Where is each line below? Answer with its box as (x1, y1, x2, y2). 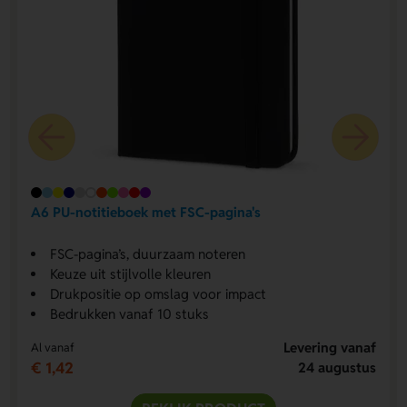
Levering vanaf (283, 338, 377, 356)
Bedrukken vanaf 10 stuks (49, 304, 209, 323)
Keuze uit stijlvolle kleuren (49, 264, 211, 283)
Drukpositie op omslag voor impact (49, 284, 266, 303)
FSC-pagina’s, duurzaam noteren (49, 244, 245, 263)
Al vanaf (30, 339, 74, 355)
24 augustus (298, 358, 377, 376)
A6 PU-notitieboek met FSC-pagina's (30, 203, 261, 222)
